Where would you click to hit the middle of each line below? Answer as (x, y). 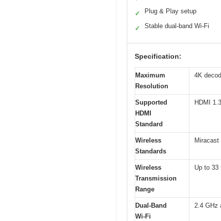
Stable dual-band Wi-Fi (177, 26)
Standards (151, 151)
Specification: (158, 56)
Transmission (156, 178)
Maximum (150, 75)
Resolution (152, 86)
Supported (151, 102)
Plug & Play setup (170, 11)
